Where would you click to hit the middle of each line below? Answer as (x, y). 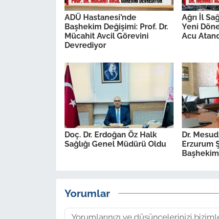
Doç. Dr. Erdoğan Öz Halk (110, 135)
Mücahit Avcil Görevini (106, 36)
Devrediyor (85, 45)
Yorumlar (87, 193)
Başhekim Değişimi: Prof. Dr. (116, 27)
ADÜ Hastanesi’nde (100, 18)
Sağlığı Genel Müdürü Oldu (115, 144)
